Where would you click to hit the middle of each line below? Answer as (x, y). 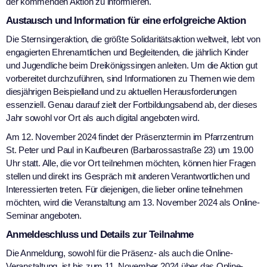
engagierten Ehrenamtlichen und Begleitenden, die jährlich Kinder (127, 52)
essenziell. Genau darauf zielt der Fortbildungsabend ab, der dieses (132, 104)
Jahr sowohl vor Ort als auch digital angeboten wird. (103, 117)
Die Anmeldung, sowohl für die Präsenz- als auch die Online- (119, 253)
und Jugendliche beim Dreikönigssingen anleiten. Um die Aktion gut (132, 65)
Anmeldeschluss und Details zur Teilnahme (100, 234)
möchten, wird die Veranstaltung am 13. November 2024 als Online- (133, 202)
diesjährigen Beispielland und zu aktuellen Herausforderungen (121, 91)
